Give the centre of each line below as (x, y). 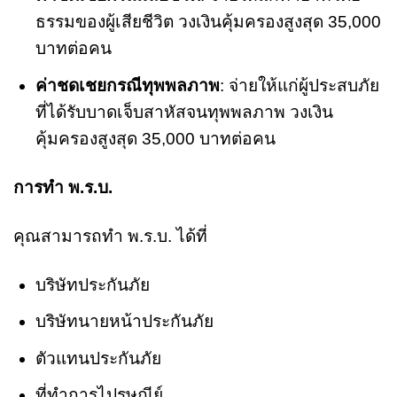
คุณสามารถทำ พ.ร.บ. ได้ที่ (110, 236)
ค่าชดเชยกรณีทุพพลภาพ (127, 85)
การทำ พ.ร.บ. (63, 187)
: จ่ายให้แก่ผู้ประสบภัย (299, 85)
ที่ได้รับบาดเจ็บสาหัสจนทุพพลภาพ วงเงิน (184, 112)
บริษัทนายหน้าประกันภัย (124, 322)
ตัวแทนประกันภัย (98, 358)
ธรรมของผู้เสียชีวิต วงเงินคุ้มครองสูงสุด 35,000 (208, 22)
